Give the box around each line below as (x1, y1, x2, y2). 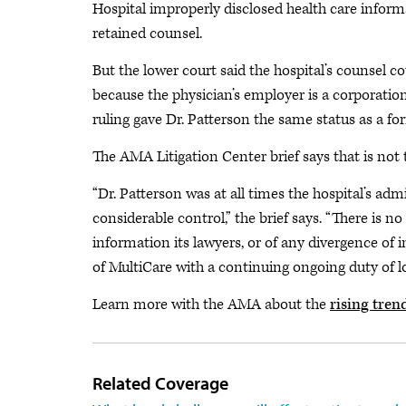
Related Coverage (92, 372, 228, 394)
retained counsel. (92, 24, 202, 43)
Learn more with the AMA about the (92, 295, 330, 314)
